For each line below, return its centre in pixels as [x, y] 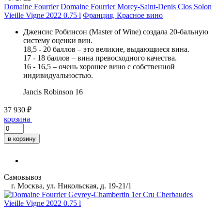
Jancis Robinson [48, 92]
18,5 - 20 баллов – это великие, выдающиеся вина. [106, 49]
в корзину [22, 139]
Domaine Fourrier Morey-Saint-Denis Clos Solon [136, 6]
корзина [17, 119]
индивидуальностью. [58, 75]
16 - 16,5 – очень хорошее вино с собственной [99, 66]
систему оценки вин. [58, 40]
